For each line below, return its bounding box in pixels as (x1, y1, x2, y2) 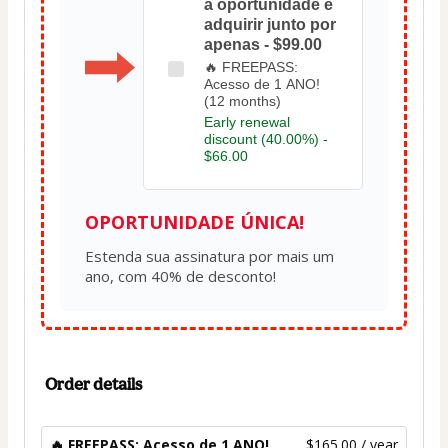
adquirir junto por (204, 15, 336, 33)
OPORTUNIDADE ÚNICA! (85, 209, 304, 234)
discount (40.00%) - (204, 130, 328, 147)
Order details (45, 373, 142, 394)
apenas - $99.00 (204, 35, 322, 53)
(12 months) (204, 92, 281, 109)
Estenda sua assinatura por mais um (85, 245, 334, 266)
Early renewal (204, 113, 290, 130)
